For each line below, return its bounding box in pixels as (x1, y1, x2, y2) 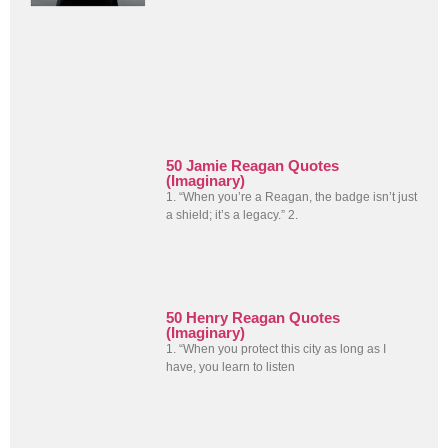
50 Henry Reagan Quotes (166, 308, 341, 326)
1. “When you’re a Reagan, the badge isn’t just (166, 190, 418, 205)
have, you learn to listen (166, 359, 296, 374)
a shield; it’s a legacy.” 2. (166, 208, 299, 223)
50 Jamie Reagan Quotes (166, 157, 340, 175)
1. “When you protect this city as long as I (166, 341, 387, 356)
